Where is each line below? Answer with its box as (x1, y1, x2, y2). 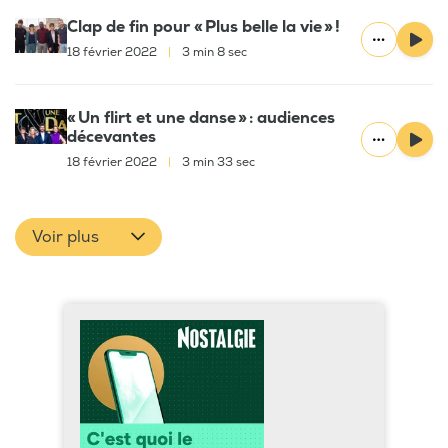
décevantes (67, 127, 156, 148)
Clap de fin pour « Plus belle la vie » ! (67, 17, 340, 38)
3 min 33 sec (179, 155, 255, 171)
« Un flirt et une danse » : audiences (67, 108, 335, 129)
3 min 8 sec (179, 45, 247, 61)
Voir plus (32, 227, 99, 248)
